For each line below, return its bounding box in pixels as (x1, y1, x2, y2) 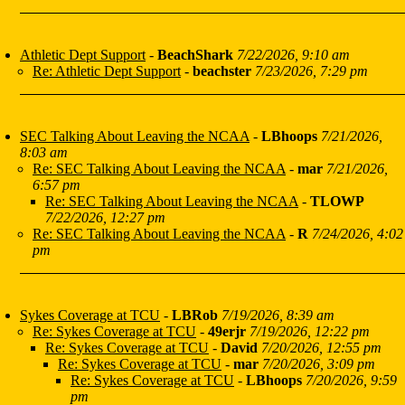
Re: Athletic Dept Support (33, 63, 181, 80)
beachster (193, 63, 251, 80)
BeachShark (157, 47, 233, 63)
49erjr (208, 324, 246, 340)
